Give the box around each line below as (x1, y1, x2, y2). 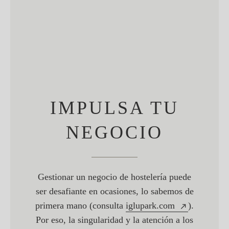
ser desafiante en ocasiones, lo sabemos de (35, 186, 194, 197)
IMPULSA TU (50, 98, 179, 119)
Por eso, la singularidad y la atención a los (36, 215, 193, 225)
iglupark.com (126, 200, 175, 211)
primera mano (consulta (35, 200, 126, 211)
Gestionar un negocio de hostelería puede (38, 172, 191, 182)
